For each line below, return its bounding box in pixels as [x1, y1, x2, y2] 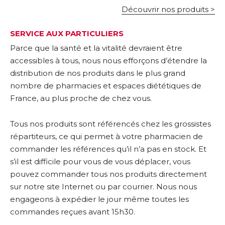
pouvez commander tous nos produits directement [10, 169, 207, 179]
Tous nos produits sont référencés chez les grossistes [10, 119, 211, 129]
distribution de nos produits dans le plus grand [10, 68, 185, 78]
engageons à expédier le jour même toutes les [10, 194, 189, 204]
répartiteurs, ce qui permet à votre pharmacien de [10, 131, 203, 141]
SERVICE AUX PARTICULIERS [10, 28, 124, 38]
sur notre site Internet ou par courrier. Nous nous [10, 181, 197, 191]
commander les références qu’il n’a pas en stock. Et [10, 144, 206, 154]
